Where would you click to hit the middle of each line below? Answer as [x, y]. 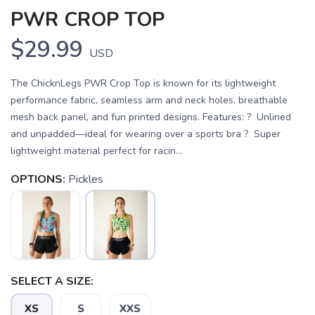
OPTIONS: [38, 179]
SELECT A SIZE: [52, 281]
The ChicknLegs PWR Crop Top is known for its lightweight [143, 83]
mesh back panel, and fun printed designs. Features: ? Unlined [151, 117]
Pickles [86, 179]
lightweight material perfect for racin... [96, 150]
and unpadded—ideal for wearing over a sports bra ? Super [146, 134]
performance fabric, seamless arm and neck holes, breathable [149, 100]
